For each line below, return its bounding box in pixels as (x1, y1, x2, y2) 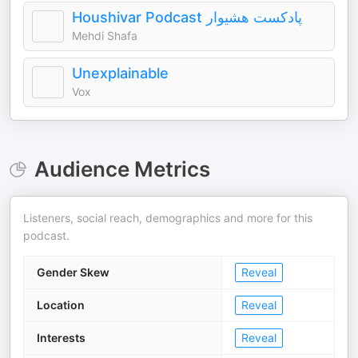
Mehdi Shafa (72, 29, 137, 43)
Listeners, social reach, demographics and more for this (23, 211, 312, 225)
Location (37, 298, 85, 312)
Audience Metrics (34, 157, 210, 182)
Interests (37, 331, 86, 345)
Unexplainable (72, 65, 169, 82)
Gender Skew (37, 265, 109, 280)
